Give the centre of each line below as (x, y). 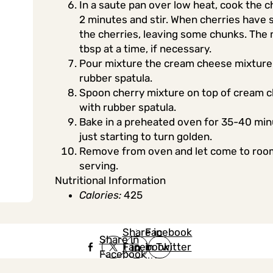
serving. (98, 165)
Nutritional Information (110, 180)
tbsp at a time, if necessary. (145, 48)
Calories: (100, 195)
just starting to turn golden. (145, 136)
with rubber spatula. (127, 107)
